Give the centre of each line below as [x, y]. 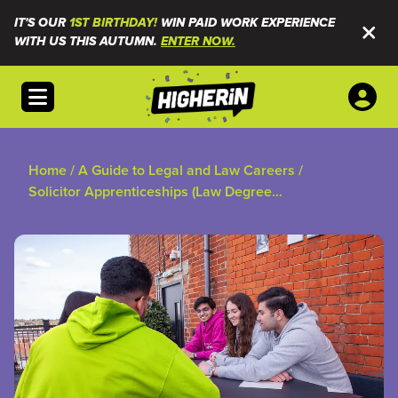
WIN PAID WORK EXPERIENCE [246, 23]
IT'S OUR [42, 23]
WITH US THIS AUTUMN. [88, 42]
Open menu [64, 92]
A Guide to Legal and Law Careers [187, 170]
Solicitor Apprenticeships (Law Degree [150, 191]
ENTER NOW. [198, 42]
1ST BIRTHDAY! [113, 23]
